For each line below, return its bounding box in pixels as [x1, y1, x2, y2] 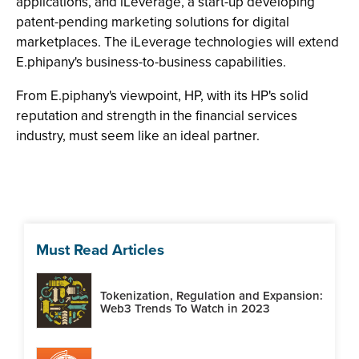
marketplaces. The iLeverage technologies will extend [16, 32, 339, 52]
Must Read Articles [36, 238, 164, 261]
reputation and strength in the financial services [16, 106, 297, 126]
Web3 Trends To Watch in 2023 [100, 299, 270, 317]
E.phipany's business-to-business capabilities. [16, 52, 286, 72]
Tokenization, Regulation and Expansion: [100, 286, 323, 305]
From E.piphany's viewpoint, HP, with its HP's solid [16, 86, 309, 106]
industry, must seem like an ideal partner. [16, 126, 260, 146]
